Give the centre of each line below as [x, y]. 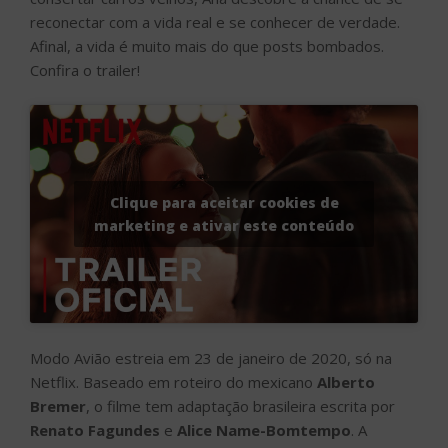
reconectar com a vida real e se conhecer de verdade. [215, 22]
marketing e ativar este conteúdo [224, 225]
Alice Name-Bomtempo [264, 429]
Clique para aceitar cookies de [224, 202]
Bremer [58, 405]
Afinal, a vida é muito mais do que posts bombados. [207, 46]
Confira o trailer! [85, 70]
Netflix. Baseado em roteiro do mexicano [173, 381]
